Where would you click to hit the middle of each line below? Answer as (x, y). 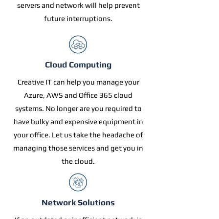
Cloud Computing (78, 65)
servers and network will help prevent (78, 5)
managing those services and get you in (78, 148)
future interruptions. (78, 18)
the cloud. (78, 161)
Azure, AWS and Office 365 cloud (78, 95)
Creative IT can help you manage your (78, 82)
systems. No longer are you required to (78, 108)
